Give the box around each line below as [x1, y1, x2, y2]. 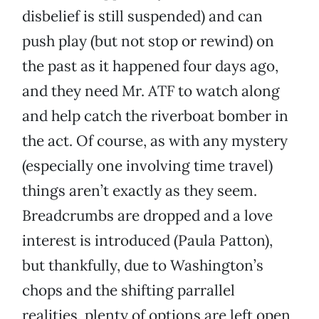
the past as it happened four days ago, [22, 56, 278, 76]
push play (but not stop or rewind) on [22, 31, 274, 51]
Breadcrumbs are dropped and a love [22, 206, 273, 226]
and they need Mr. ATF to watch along [22, 81, 280, 101]
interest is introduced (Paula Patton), [22, 231, 273, 251]
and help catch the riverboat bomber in [22, 106, 288, 126]
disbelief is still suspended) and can [22, 6, 263, 26]
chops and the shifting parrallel [22, 281, 235, 300]
